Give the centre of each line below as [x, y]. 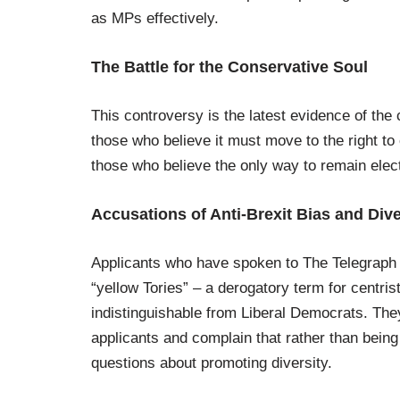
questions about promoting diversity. [212, 363]
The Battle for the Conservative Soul [229, 67]
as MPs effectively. [155, 19]
